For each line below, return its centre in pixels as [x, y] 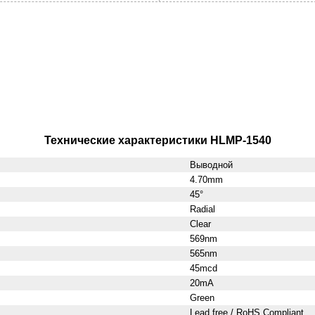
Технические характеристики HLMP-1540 [157, 140]
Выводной [211, 165]
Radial [202, 209]
